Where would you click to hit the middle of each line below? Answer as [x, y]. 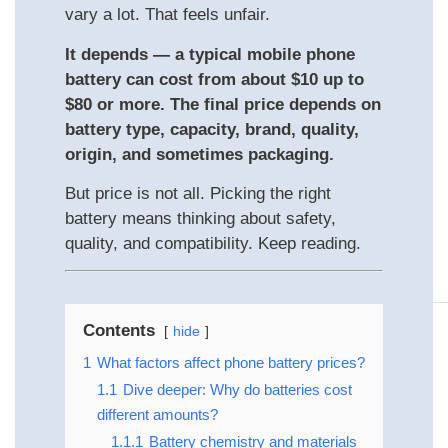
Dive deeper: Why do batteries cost [237, 390]
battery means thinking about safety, [200, 218]
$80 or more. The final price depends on [223, 104]
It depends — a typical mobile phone [210, 54]
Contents [119, 331]
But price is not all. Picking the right [198, 193]
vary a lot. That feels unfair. [167, 15]
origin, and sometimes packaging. [199, 154]
